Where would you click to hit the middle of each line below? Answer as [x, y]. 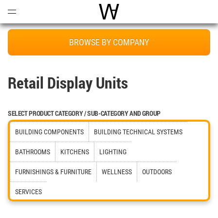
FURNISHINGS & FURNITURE [53, 172]
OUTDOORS [157, 172]
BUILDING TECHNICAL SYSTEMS [138, 132]
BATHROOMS [33, 152]
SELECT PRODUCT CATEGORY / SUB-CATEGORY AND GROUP [84, 113]
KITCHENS [75, 152]
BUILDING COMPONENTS [49, 132]
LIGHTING [113, 152]
